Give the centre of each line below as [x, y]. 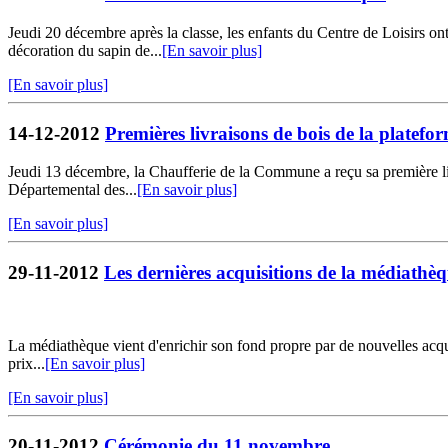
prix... [26, 363]
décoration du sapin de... [85, 50]
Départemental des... [72, 190]
